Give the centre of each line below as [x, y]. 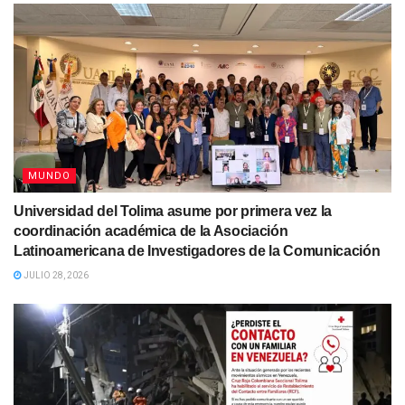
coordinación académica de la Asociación [151, 231]
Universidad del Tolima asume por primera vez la [173, 212]
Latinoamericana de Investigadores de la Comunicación [197, 251]
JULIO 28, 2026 [55, 276]
